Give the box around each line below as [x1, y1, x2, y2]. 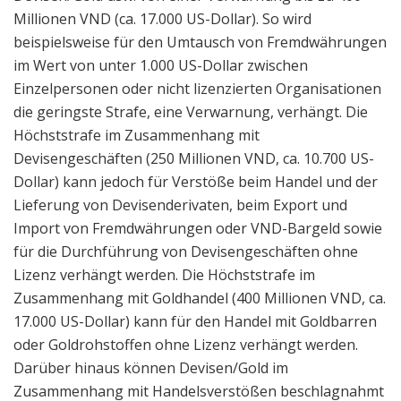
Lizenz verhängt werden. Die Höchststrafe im [13, 264, 315, 285]
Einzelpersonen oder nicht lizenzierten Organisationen [13, 78, 381, 98]
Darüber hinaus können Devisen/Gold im [13, 357, 288, 378]
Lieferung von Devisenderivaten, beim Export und [13, 194, 347, 215]
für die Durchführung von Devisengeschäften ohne [13, 241, 358, 261]
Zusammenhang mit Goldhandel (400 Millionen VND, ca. [13, 287, 386, 308]
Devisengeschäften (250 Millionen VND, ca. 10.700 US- [13, 148, 374, 168]
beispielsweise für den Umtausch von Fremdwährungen [13, 31, 387, 52]
